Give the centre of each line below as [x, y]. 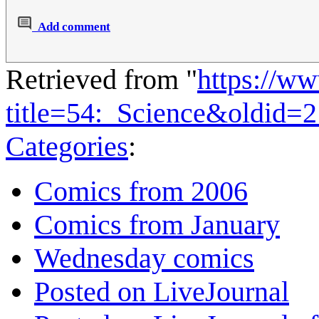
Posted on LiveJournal [162, 291]
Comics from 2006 [141, 191]
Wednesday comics [144, 258]
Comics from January [157, 224]
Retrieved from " [101, 79]
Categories [67, 146]
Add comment [74, 26]
